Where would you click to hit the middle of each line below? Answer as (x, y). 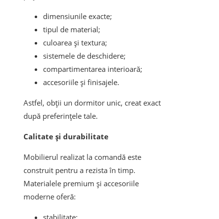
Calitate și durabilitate (66, 137)
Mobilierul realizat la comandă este (82, 157)
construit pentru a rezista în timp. (79, 170)
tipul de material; (72, 30)
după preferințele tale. (61, 116)
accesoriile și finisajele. (81, 82)
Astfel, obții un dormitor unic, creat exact (92, 103)
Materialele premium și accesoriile (81, 184)
